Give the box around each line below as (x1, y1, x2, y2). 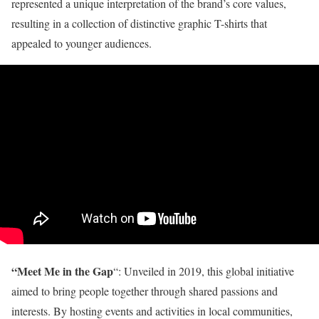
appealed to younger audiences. (11, 36, 152, 51)
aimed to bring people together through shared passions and (11, 283, 278, 299)
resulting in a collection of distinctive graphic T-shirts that (11, 16, 267, 31)
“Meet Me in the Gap (11, 263, 113, 280)
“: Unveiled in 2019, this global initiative (113, 263, 294, 279)
